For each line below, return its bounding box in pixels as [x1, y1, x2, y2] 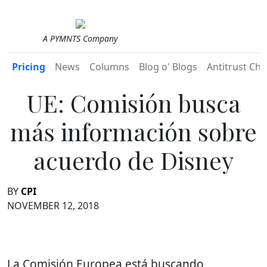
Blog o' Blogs [139, 60, 197, 73]
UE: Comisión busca [26, 87, 241, 119]
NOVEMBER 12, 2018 [7, 199, 99, 212]
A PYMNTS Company [42, 33, 118, 44]
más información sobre [10, 116, 257, 147]
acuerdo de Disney [33, 144, 234, 176]
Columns [89, 60, 129, 73]
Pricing [12, 60, 45, 73]
